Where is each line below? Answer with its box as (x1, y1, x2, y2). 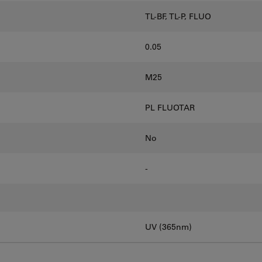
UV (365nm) (145, 222, 192, 233)
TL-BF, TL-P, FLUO (145, 11, 211, 22)
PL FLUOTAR (145, 102, 195, 113)
